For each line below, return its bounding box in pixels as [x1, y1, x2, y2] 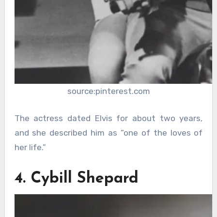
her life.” [14, 142, 46, 152]
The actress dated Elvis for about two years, [14, 113, 203, 123]
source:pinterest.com [67, 86, 150, 96]
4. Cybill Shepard [14, 170, 139, 186]
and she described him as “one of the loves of [14, 127, 203, 138]
